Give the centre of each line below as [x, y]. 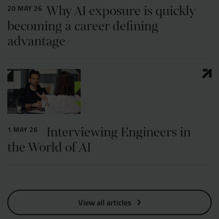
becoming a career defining [83, 26]
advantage [36, 42]
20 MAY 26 [25, 8]
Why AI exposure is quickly [121, 11]
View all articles [105, 202]
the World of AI [49, 148]
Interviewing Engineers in [119, 132]
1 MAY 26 [23, 130]
